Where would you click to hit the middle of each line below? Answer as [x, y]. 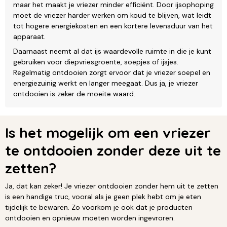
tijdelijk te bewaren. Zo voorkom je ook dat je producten [99, 207]
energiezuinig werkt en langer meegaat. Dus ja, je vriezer [106, 83]
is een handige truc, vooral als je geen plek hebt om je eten [103, 196]
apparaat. [29, 36]
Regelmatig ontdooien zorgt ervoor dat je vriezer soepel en [112, 72]
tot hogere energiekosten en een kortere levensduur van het [113, 26]
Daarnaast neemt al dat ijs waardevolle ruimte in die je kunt [112, 51]
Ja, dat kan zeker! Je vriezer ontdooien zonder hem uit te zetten [112, 186]
